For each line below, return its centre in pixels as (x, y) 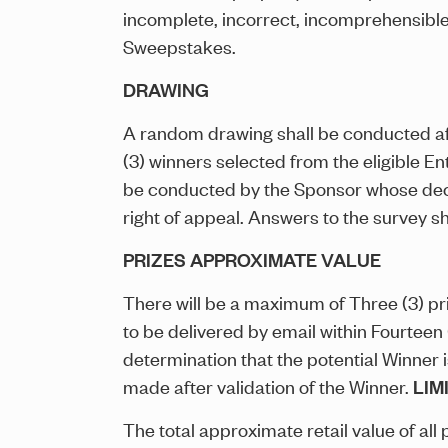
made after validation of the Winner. (268, 386)
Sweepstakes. (180, 46)
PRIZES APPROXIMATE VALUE (252, 259)
